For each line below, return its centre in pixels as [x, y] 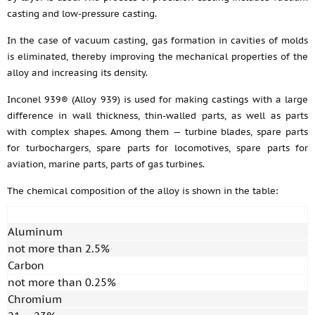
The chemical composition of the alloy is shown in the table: [143, 191]
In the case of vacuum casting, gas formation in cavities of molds [157, 40]
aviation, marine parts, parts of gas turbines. [106, 164]
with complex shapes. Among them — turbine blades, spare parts [157, 132]
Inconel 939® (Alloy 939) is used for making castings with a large [157, 99]
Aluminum [35, 232]
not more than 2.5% [59, 249]
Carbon [26, 265]
